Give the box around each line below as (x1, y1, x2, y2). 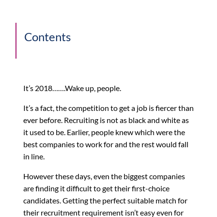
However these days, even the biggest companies (23, 171, 185, 181)
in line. (23, 151, 45, 161)
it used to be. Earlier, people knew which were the (23, 127, 185, 137)
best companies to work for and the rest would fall (23, 139, 188, 149)
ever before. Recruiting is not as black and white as (23, 115, 189, 124)
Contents (24, 29, 71, 44)
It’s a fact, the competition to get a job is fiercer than (23, 103, 194, 112)
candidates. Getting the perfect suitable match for (23, 195, 187, 205)
